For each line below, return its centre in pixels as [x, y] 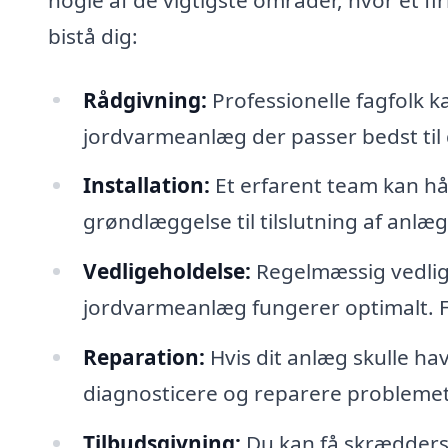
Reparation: [143, 357]
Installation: [146, 185]
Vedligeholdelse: [166, 271]
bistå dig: [93, 35]
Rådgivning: [144, 99]
